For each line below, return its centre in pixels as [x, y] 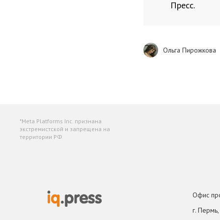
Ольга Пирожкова [190, 50]
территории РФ [41, 137]
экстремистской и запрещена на [65, 129]
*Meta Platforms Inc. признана [61, 121]
